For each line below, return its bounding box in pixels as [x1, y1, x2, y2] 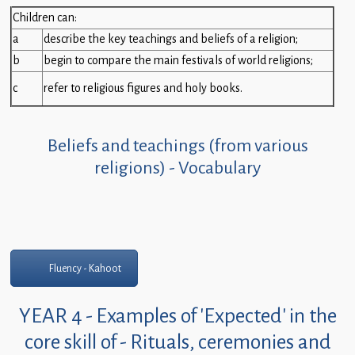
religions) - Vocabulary [94, 156, 261, 180]
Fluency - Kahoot [49, 261, 121, 276]
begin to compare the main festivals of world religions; [44, 53, 313, 69]
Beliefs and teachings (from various [47, 134, 308, 158]
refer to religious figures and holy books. [44, 81, 242, 97]
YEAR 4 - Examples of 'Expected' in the [18, 303, 337, 330]
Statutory [25, 35, 79, 52]
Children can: [13, 10, 77, 26]
